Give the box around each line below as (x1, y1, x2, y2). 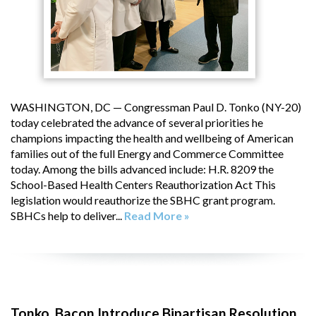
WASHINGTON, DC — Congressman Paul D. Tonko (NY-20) (11, 99, 301, 114)
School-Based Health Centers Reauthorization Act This (11, 177, 276, 191)
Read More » (124, 208, 190, 222)
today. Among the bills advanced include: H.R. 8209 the (11, 162, 274, 176)
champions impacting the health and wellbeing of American (11, 130, 293, 145)
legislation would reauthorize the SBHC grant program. (11, 193, 275, 207)
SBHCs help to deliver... (11, 208, 124, 222)
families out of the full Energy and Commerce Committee (11, 146, 284, 160)
